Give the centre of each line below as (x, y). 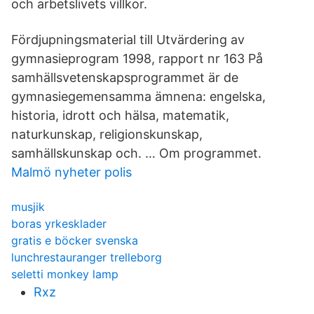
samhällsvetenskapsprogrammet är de (125, 77)
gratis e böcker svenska (75, 240)
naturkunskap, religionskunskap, (107, 134)
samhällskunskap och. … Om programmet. (136, 153)
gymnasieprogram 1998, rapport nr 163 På (137, 59)
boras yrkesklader (59, 224)
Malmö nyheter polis (71, 172)
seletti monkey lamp (65, 274)
